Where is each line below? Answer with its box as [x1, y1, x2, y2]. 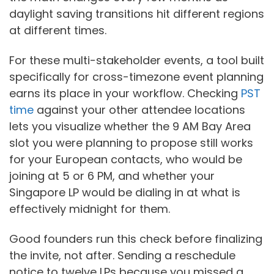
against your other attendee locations [34, 102, 245, 117]
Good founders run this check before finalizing [9, 231, 262, 246]
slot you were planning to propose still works [9, 135, 253, 150]
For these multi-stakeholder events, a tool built [9, 52, 264, 68]
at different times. [9, 23, 106, 39]
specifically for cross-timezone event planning [9, 68, 264, 84]
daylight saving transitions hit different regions [9, 6, 264, 22]
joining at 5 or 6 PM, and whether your [9, 168, 215, 183]
